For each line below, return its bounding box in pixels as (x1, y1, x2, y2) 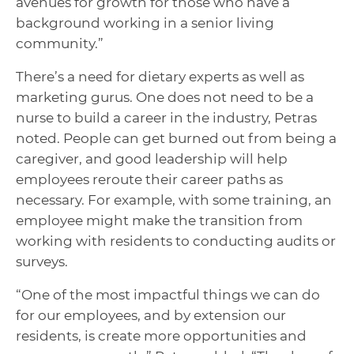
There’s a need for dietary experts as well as (16, 69, 304, 85)
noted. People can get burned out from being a (16, 130, 337, 147)
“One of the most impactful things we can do (16, 287, 320, 303)
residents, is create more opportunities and (16, 328, 307, 345)
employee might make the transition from (16, 213, 303, 229)
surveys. (16, 254, 68, 270)
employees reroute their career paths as (16, 171, 283, 188)
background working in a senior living (16, 15, 274, 32)
